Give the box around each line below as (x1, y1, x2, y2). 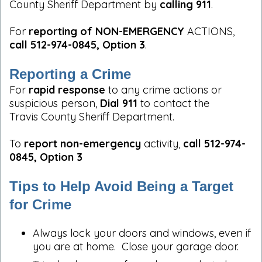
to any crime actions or (105, 82, 222, 96)
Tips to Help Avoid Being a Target (9, 178, 233, 194)
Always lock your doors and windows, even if (33, 226, 251, 240)
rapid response (29, 82, 105, 96)
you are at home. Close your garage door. (33, 239, 239, 253)
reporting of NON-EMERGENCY (29, 24, 184, 38)
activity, (144, 136, 183, 150)
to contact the (137, 96, 209, 110)
